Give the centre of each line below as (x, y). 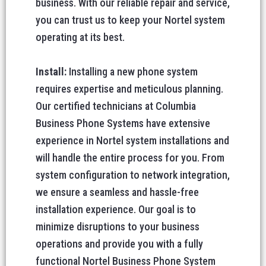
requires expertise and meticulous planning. (129, 89)
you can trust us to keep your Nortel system (130, 20)
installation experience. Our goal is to (116, 209)
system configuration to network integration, (133, 175)
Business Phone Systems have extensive (123, 123)
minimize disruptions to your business (118, 227)
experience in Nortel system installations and (132, 140)
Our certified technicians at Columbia (116, 106)
